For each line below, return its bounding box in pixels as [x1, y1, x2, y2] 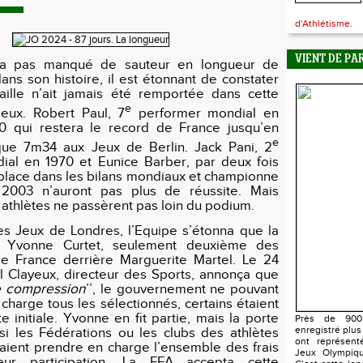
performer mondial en [131, 105, 279, 122]
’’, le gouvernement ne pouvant [86, 280, 280, 297]
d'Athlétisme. [295, 18, 352, 29]
